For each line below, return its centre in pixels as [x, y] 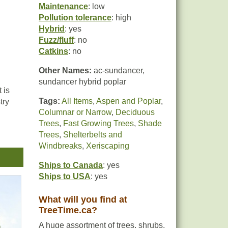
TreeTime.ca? [68, 210]
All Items [77, 101]
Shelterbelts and [93, 135]
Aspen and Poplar [129, 101]
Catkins [53, 51]
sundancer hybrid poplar [82, 82]
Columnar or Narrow [75, 112]
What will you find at [83, 199]
